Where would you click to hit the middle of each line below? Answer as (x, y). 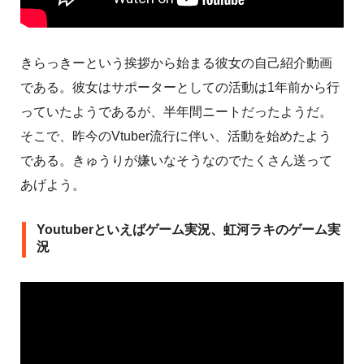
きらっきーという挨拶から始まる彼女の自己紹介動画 (176, 63)
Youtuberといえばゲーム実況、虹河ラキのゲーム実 (188, 230)
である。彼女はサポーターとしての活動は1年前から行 (180, 88)
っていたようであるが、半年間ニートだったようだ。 (176, 112)
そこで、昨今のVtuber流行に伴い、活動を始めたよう (176, 136)
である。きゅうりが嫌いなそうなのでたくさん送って (176, 161)
